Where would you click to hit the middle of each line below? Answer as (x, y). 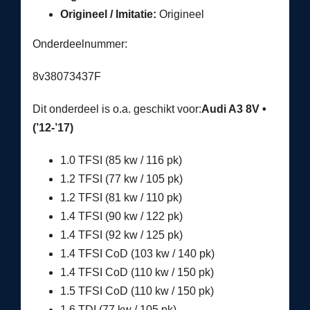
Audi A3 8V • (234, 109)
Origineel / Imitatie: (108, 14)
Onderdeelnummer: (80, 44)
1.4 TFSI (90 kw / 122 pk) (121, 216)
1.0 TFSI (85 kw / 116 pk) (121, 160)
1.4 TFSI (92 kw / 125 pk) (121, 235)
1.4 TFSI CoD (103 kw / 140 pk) (137, 253)
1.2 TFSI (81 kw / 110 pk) (121, 197)
